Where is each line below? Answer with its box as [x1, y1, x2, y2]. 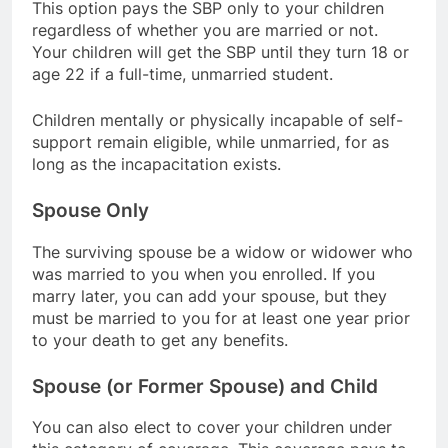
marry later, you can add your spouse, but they [32, 285, 387, 306]
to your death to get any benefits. [32, 329, 288, 350]
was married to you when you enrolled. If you [32, 263, 375, 284]
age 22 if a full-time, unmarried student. [32, 63, 333, 84]
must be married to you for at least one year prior [32, 307, 410, 328]
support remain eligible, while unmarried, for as [32, 131, 389, 152]
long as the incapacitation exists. [32, 153, 281, 174]
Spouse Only [32, 198, 149, 222]
